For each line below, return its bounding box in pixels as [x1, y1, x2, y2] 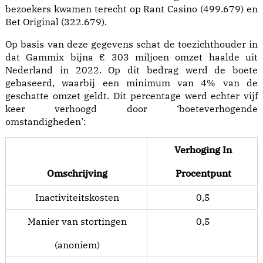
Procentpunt [175, 167, 231, 179]
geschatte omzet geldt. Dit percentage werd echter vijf [5, 90, 258, 102]
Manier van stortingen [28, 215, 127, 227]
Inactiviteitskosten [35, 191, 119, 203]
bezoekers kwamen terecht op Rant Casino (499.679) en [5, 3, 258, 15]
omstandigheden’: [5, 116, 86, 127]
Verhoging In [174, 144, 232, 156]
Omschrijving [47, 167, 107, 179]
